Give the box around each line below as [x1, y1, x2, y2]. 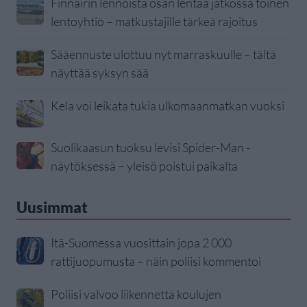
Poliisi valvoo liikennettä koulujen [51, 286, 221, 302]
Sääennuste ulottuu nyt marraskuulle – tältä [51, 46, 276, 62]
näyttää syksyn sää [51, 64, 149, 80]
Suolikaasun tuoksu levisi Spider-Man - [51, 139, 250, 155]
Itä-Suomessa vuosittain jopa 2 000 [51, 234, 232, 250]
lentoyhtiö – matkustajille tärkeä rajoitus [51, 13, 258, 29]
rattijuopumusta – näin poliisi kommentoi [51, 253, 261, 269]
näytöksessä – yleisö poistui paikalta [51, 158, 238, 173]
